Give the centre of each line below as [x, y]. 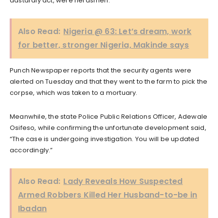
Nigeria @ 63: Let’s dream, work [127, 31]
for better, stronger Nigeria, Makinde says [104, 45]
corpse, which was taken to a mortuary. [74, 92]
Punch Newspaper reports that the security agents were [101, 70]
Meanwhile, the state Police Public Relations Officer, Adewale [109, 116]
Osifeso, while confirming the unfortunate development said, [108, 127]
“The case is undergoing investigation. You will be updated [105, 139]
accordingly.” [31, 150]
